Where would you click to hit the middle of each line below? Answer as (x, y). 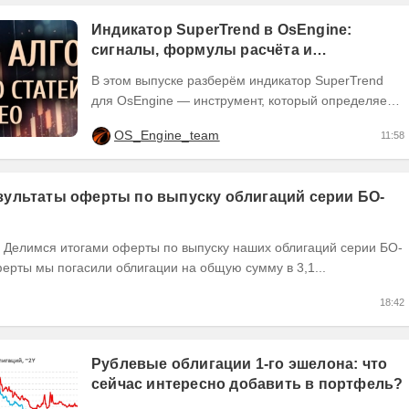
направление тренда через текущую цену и (222, 121)
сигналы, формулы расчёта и (202, 50)
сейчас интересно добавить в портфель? (247, 384)
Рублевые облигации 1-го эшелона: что (240, 364)
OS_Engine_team (167, 136)
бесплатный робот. (163, 70)
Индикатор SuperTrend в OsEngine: (222, 30)
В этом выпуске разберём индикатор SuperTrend (237, 81)
